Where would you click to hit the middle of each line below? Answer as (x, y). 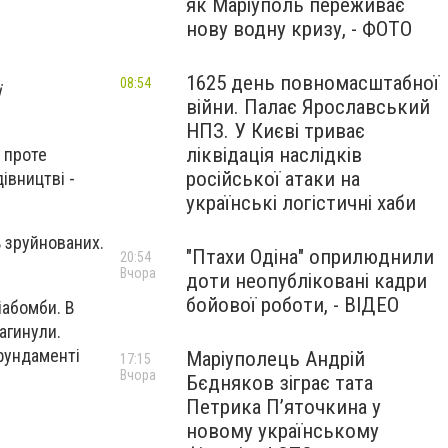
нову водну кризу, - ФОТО (299, 29)
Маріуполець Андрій (275, 359)
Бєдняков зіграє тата (279, 383)
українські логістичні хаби (301, 203)
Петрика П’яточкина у (283, 407)
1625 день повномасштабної (312, 83)
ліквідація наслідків (274, 155)
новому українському (282, 431)
